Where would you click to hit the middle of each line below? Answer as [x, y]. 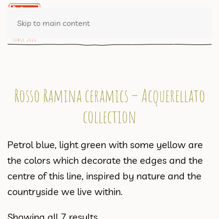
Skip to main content [54, 23]
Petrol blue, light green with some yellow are [105, 144]
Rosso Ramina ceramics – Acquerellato [109, 95]
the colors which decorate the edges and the [105, 160]
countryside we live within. [65, 191]
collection [109, 116]
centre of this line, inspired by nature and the [104, 176]
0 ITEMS [186, 22]
